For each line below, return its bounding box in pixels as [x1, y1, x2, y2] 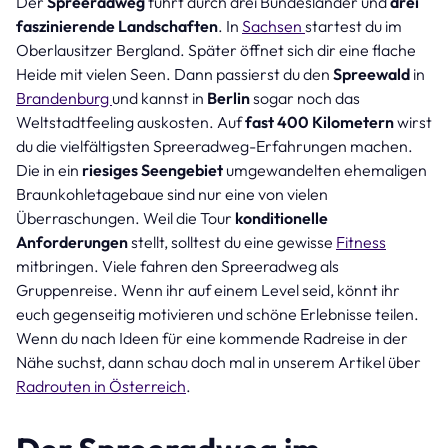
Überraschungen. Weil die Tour [16, 207, 235, 228]
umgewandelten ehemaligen [226, 159, 427, 180]
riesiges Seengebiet [82, 159, 226, 180]
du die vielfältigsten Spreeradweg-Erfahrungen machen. [16, 135, 413, 156]
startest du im [305, 15, 402, 36]
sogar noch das [250, 87, 360, 108]
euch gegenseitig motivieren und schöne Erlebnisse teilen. [16, 303, 419, 324]
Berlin [207, 87, 250, 108]
